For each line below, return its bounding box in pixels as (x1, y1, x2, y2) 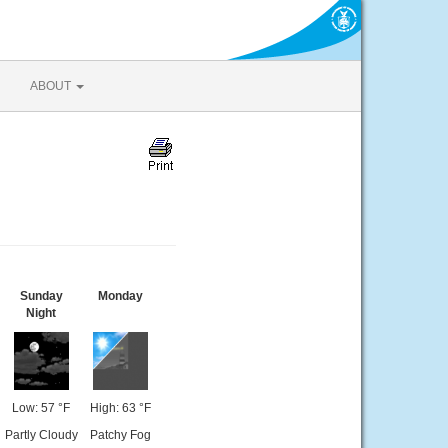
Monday (97, 289, 143, 303)
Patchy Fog (89, 428, 151, 442)
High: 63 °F (89, 401, 151, 415)
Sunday (19, 289, 63, 303)
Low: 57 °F (12, 401, 70, 415)
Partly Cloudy (4, 428, 78, 442)
